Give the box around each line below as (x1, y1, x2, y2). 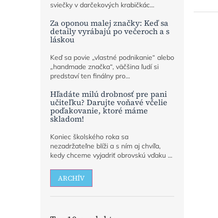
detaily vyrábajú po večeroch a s (50, 26, 169, 37)
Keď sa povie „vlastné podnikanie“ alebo (50, 53, 174, 62)
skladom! (50, 113, 84, 125)
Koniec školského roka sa (50, 132, 128, 142)
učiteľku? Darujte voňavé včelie (50, 97, 167, 108)
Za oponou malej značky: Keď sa (50, 18, 168, 29)
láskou (50, 34, 74, 45)
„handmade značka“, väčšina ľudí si (50, 62, 159, 72)
